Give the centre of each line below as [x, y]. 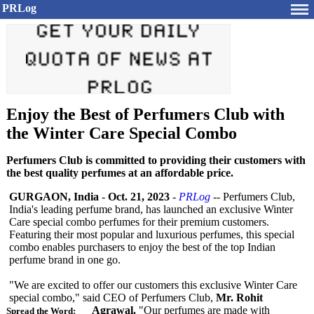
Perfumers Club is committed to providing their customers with [156, 160]
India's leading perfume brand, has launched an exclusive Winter [151, 209]
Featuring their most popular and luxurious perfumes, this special [152, 234]
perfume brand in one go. [65, 260]
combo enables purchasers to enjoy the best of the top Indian [142, 247]
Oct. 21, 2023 [139, 197]
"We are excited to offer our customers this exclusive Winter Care [153, 285]
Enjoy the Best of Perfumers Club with [145, 114]
